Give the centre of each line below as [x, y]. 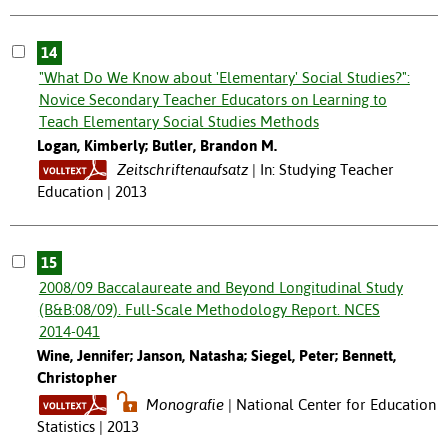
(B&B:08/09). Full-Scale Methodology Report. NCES [209, 309]
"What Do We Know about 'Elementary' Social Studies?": [224, 77]
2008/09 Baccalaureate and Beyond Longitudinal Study [220, 287]
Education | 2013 [91, 191]
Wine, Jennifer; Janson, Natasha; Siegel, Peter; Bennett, [216, 355]
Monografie [185, 404]
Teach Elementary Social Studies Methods [178, 121]
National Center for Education [336, 404]
